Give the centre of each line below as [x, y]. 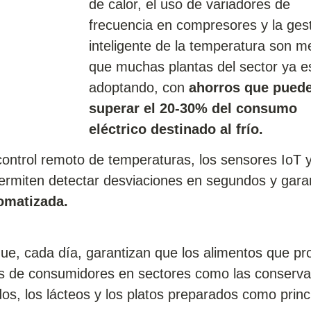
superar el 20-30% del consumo [193, 108]
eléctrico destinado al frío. [176, 129]
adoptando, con [138, 87]
